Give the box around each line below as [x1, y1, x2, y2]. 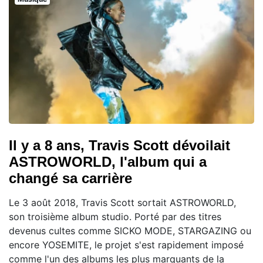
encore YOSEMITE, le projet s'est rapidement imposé [9, 238, 244, 251]
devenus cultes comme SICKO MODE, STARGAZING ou [9, 224, 251, 237]
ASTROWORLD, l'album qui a [9, 153, 207, 170]
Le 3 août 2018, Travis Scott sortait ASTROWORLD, [9, 196, 236, 208]
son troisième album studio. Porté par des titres [9, 210, 221, 222]
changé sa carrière [9, 170, 132, 186]
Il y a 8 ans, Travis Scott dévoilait [9, 137, 230, 153]
